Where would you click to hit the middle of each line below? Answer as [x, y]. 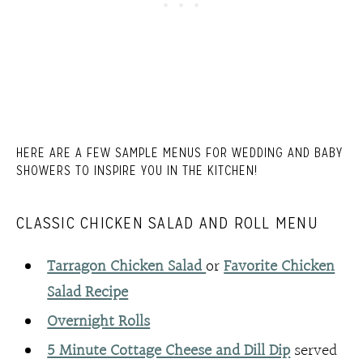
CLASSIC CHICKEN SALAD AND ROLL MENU [167, 223]
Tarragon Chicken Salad [127, 267]
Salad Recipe [88, 293]
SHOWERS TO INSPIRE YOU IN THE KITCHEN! [137, 171]
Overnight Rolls [99, 322]
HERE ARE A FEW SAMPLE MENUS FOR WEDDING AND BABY [179, 153]
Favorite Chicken [280, 267]
